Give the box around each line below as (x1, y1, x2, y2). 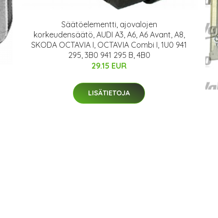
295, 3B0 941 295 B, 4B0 (68, 50, 150, 60)
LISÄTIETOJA (88, 89, 130, 98)
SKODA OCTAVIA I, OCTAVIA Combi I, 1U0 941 (31, 40, 187, 50)
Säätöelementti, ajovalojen (61, 19, 157, 30)
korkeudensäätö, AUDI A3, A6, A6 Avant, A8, (33, 30, 185, 40)
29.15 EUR (91, 61, 127, 71)
